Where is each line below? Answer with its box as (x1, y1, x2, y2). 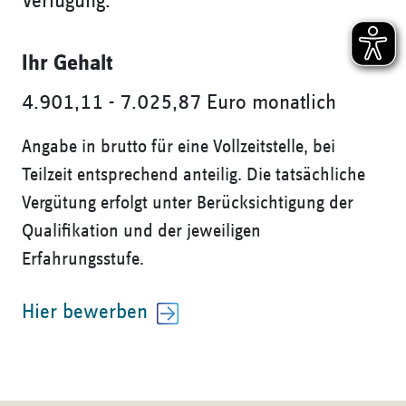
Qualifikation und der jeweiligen (22, 222, 261, 242)
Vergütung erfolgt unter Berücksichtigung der (22, 194, 353, 214)
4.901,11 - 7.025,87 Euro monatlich (22, 92, 336, 114)
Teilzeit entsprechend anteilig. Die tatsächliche (22, 166, 365, 186)
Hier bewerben (22, 301, 148, 324)
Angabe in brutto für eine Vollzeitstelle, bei (22, 138, 335, 158)
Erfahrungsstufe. (22, 250, 144, 270)
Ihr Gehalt (22, 52, 112, 76)
